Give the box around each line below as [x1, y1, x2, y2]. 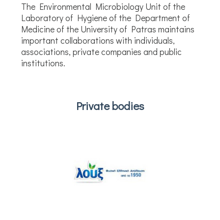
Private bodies [76, 98, 144, 113]
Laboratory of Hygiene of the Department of [21, 12, 190, 24]
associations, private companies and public [21, 46, 182, 57]
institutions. [21, 57, 65, 69]
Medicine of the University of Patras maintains [21, 24, 194, 35]
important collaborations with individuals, [21, 35, 175, 46]
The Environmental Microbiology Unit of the [21, 1, 185, 12]
